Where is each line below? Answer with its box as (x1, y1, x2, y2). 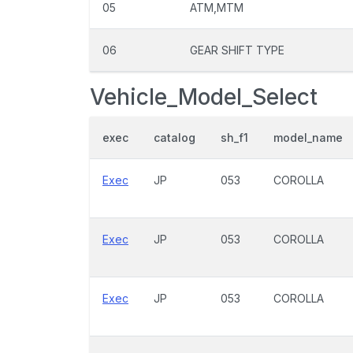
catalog (154, 131, 195, 144)
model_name (273, 131, 343, 144)
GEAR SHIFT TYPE (190, 43, 284, 57)
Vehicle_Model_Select (90, 84, 318, 110)
